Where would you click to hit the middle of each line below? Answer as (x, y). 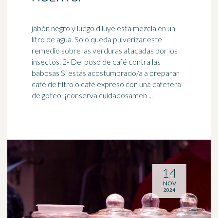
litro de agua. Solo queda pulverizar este (97, 39)
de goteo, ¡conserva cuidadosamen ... (92, 95)
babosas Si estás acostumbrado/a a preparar (105, 73)
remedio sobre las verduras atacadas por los (105, 50)
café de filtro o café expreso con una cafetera (106, 84)
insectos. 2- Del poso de (72, 62)
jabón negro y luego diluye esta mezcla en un (103, 28)
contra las (144, 62)
